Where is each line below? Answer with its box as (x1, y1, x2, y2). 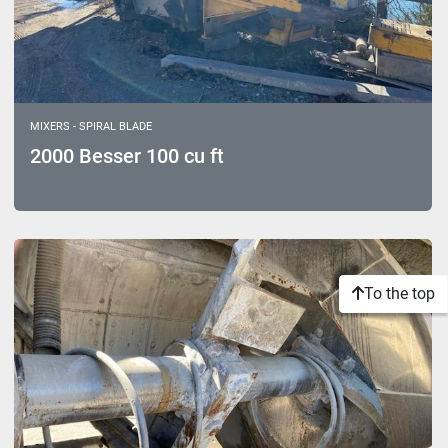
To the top (364, 284, 435, 303)
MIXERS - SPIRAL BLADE (30, 120, 152, 134)
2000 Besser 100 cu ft (30, 144, 224, 169)
